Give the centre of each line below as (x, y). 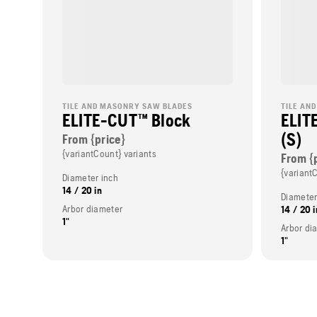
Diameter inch (90, 177)
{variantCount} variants (109, 153)
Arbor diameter (93, 208)
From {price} (94, 139)
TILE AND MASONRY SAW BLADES (127, 106)
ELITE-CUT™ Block (127, 120)
